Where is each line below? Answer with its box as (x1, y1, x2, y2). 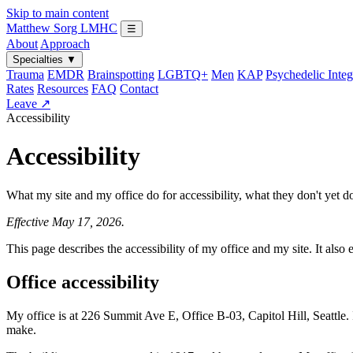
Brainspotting (87, 68, 154, 81)
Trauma (6, 68, 44, 81)
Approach (40, 37, 90, 50)
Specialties (13, 54, 66, 65)
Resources (37, 82, 88, 95)
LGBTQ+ (158, 68, 208, 81)
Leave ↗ (6, 97, 50, 110)
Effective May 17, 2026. (6, 214, 124, 229)
